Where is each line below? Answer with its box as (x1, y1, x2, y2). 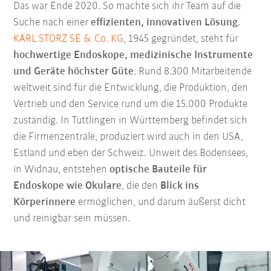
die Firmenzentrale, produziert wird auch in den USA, (13, 131, 244, 143)
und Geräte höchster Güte (13, 66, 134, 78)
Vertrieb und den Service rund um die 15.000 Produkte (13, 99, 248, 111)
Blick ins (160, 180, 200, 192)
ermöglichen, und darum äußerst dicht (76, 197, 246, 209)
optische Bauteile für (109, 164, 207, 176)
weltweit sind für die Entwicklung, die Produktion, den (13, 82, 249, 94)
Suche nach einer (13, 17, 91, 29)
